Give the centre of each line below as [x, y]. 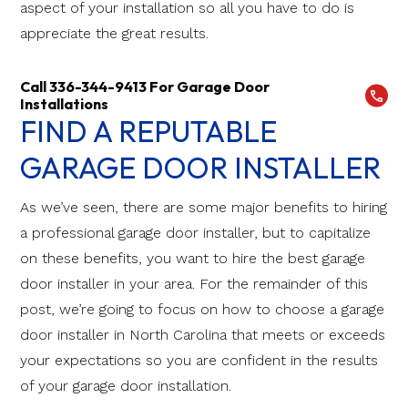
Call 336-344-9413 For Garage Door [145, 87]
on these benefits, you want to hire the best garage [193, 259]
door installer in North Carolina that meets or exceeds [203, 335]
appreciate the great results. [114, 34]
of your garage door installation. [126, 386]
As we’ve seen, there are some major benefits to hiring [204, 208]
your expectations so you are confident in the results [199, 361]
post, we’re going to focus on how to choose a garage [202, 310]
